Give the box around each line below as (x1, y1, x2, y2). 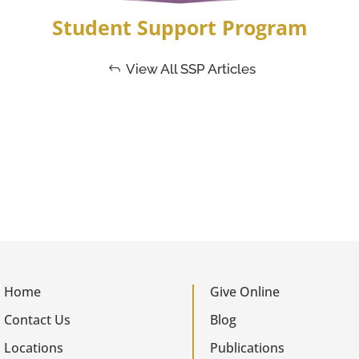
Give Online (210, 283, 280, 301)
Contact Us (4, 311, 71, 329)
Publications (210, 339, 285, 357)
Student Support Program (51, 14, 308, 42)
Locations (4, 339, 64, 357)
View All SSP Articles (126, 60, 256, 77)
